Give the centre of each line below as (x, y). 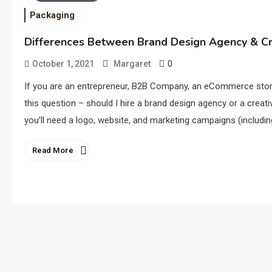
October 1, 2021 (63, 64)
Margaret (132, 64)
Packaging (52, 15)
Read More (53, 151)
